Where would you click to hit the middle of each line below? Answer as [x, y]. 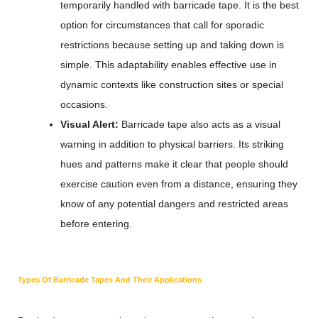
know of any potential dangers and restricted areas [174, 204]
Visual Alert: [91, 124]
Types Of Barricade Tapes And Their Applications [110, 280]
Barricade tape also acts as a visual [201, 124]
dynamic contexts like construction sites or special [172, 84]
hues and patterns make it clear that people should [174, 164]
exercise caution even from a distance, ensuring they [179, 184]
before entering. [96, 224]
